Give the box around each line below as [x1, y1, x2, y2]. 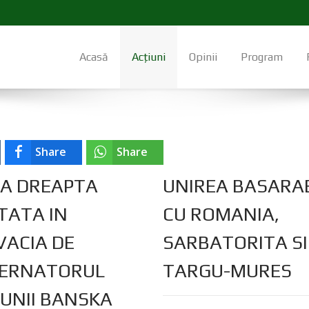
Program [241, 50, 283, 64]
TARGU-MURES [163, 259, 292, 282]
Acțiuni [132, 50, 166, 64]
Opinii [189, 50, 217, 64]
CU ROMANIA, [163, 203, 280, 226]
